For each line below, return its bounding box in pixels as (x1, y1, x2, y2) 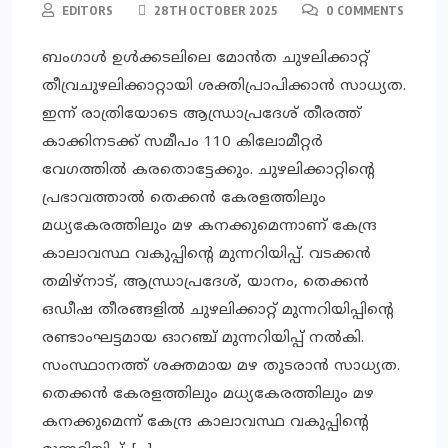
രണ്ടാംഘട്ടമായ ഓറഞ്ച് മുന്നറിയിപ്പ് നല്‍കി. (42, 329, 364, 349)
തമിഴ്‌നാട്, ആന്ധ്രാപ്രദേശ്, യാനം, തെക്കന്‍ (42, 273, 369, 293)
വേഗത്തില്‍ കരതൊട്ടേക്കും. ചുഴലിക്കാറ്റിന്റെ (42, 161, 375, 181)
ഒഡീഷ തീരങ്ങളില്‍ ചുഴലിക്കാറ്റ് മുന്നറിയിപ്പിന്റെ (42, 301, 394, 321)
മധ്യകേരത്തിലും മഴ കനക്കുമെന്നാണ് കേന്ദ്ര (42, 217, 377, 237)
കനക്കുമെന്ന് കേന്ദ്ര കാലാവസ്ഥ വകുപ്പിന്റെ (42, 413, 369, 433)
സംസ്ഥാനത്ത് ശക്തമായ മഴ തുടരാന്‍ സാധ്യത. (42, 357, 400, 377)
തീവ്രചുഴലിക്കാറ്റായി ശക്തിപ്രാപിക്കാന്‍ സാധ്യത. (42, 77, 406, 97)
